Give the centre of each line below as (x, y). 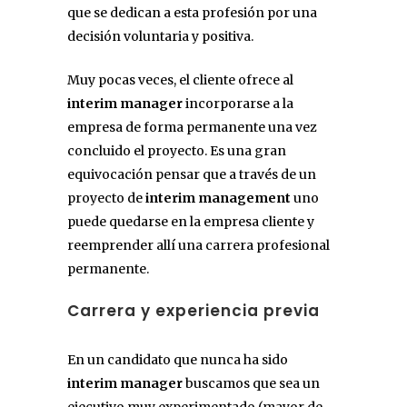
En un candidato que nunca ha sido (178, 359)
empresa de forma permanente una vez (192, 127)
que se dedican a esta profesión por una (192, 12)
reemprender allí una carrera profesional (199, 245)
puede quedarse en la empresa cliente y (191, 221)
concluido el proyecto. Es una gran (177, 150)
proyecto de (106, 198)
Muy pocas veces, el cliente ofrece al (180, 79)
